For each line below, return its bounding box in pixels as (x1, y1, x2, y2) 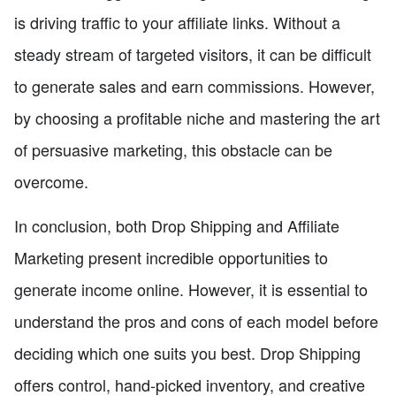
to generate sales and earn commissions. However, (14, 74, 375, 98)
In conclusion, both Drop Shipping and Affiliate (14, 214, 339, 238)
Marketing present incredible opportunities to (14, 246, 328, 270)
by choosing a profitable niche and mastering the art (14, 106, 380, 130)
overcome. (14, 170, 88, 194)
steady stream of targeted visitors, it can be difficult (14, 42, 371, 66)
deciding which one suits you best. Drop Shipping (14, 341, 361, 365)
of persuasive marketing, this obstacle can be (14, 138, 332, 162)
